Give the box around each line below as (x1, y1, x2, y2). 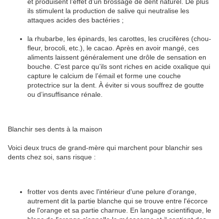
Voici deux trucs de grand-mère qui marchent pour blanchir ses (8, 143, 202, 152)
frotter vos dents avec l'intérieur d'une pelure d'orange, (27, 187, 197, 196)
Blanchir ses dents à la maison (8, 125, 102, 133)
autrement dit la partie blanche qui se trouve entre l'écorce (27, 197, 208, 205)
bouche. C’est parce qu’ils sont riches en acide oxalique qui (27, 62, 210, 70)
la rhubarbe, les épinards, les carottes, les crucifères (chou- (27, 34, 211, 43)
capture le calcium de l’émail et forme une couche (27, 71, 181, 80)
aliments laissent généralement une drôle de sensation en (27, 53, 206, 61)
